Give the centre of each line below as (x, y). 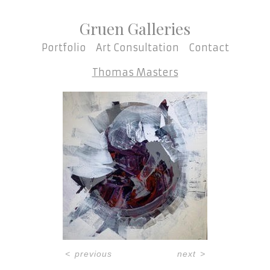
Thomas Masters (135, 72)
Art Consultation (137, 48)
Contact (209, 48)
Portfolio (64, 48)
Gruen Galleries (135, 28)
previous (93, 254)
